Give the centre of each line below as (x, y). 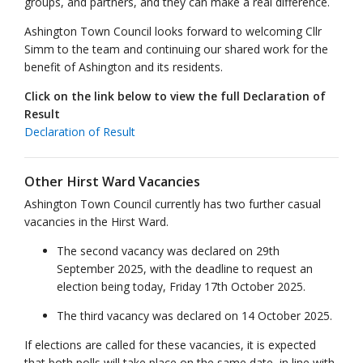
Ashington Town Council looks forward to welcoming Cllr (173, 31)
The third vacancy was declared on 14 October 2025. (194, 316)
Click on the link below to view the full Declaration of (175, 96)
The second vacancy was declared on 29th (170, 251)
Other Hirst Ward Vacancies (112, 181)
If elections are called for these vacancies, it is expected (170, 345)
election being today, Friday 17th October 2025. (181, 286)
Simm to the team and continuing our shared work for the (176, 49)
